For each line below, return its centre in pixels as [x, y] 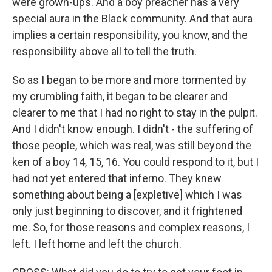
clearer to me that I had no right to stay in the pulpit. [135, 113]
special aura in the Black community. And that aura [132, 19]
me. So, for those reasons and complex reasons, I [131, 227]
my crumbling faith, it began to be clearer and [120, 96]
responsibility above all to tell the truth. [104, 51]
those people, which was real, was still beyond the [132, 145]
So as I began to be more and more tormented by [129, 80]
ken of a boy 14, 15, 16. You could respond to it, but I [135, 162]
